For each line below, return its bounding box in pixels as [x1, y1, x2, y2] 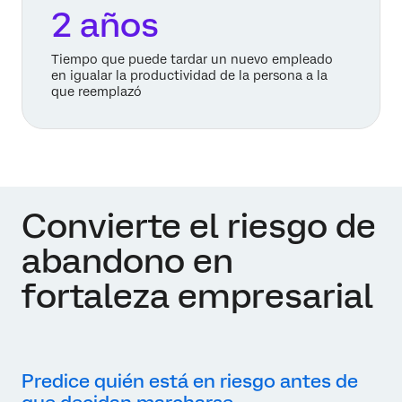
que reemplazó [51, 83, 142, 99]
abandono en [22, 240, 233, 281]
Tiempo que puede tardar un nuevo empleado [51, 51, 333, 66]
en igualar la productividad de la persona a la [51, 67, 328, 83]
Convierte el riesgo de [22, 205, 376, 246]
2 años [51, 4, 159, 45]
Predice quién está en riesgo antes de [22, 369, 358, 392]
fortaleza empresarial [22, 275, 373, 316]
